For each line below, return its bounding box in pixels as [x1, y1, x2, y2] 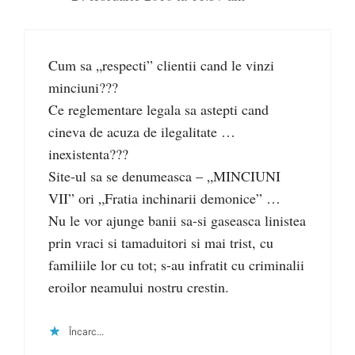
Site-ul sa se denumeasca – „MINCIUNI [48, 166, 281, 186]
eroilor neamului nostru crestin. [48, 277, 229, 297]
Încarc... [69, 326, 104, 338]
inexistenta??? [48, 144, 128, 164]
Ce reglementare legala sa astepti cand [48, 100, 269, 120]
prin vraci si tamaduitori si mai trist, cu [48, 233, 273, 253]
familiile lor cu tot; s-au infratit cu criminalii [48, 255, 304, 275]
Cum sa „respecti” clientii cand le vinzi [48, 55, 274, 75]
